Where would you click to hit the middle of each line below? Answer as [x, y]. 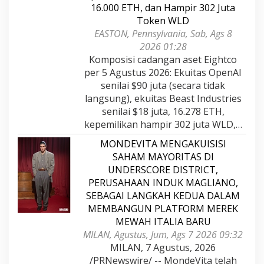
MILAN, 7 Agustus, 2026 [163, 247]
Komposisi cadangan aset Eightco [163, 59]
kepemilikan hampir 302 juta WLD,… [163, 124]
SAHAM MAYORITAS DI [163, 156]
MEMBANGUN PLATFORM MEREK [163, 208]
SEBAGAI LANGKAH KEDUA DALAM [163, 195]
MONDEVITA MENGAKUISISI [163, 143]
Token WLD [163, 20]
